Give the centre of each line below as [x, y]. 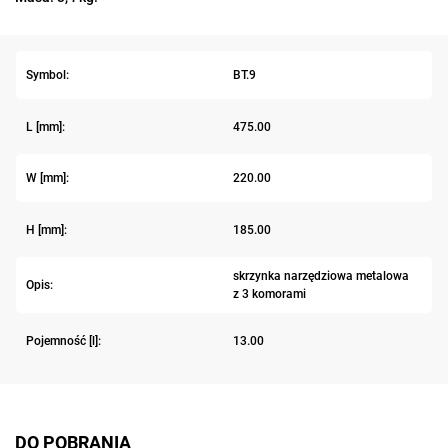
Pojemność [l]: [63, 340]
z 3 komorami [269, 294]
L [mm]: [45, 126]
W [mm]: [47, 178]
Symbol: [47, 75]
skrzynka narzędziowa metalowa [320, 276]
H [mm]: [46, 229]
